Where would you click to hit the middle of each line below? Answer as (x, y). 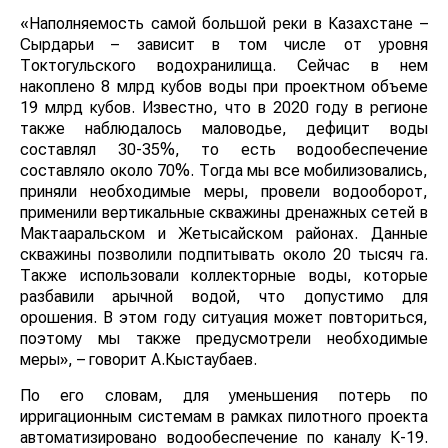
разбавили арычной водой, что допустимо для (224, 297)
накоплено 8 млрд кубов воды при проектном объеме (224, 87)
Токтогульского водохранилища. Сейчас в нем (224, 66)
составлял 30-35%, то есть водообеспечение (224, 150)
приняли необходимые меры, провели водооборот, (224, 192)
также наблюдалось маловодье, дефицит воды (224, 129)
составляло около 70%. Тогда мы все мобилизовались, (224, 171)
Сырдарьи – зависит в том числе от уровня (224, 45)
